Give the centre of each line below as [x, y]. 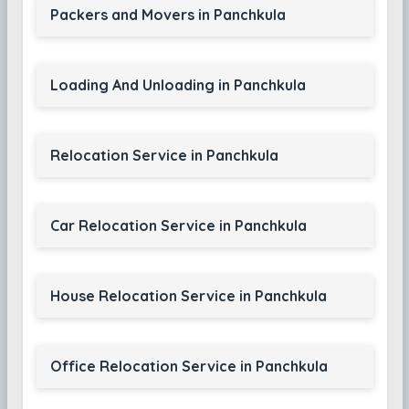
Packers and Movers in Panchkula [168, 15]
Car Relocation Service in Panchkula [178, 225]
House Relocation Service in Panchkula [188, 296]
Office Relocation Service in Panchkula [189, 366]
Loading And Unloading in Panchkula [178, 85]
